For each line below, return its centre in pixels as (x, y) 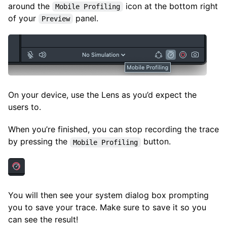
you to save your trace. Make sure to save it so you (107, 207)
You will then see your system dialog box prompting (108, 195)
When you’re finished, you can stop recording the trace (113, 129)
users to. (25, 107)
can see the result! (43, 219)
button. (156, 142)
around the (30, 6)
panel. (86, 18)
